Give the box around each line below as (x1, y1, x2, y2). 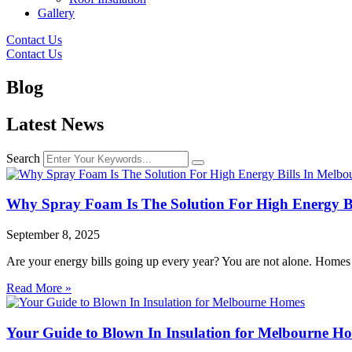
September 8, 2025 (6, 228, 100, 242)
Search (6, 151, 40, 165)
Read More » (6, 281, 71, 295)
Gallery (38, 6, 75, 20)
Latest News (6, 113, 104, 134)
